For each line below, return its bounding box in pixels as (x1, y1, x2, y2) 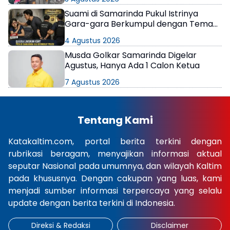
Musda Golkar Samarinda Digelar (65, 49, 197, 62)
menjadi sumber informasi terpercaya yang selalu (8, 185, 222, 197)
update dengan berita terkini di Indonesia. (8, 197, 175, 209)
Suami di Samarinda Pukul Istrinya (65, 8, 198, 20)
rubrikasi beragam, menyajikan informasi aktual (8, 148, 222, 160)
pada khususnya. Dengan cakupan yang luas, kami (8, 172, 222, 185)
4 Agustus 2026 (65, 35, 120, 46)
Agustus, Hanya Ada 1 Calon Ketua (65, 60, 200, 72)
